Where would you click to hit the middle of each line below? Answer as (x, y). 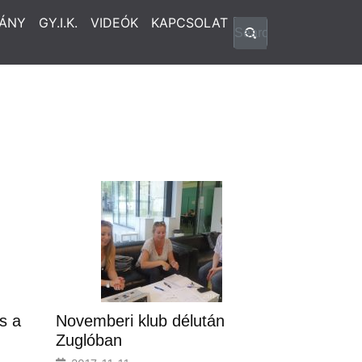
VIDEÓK (114, 23)
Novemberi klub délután (140, 321)
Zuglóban (88, 340)
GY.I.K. (58, 23)
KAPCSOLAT (189, 23)
